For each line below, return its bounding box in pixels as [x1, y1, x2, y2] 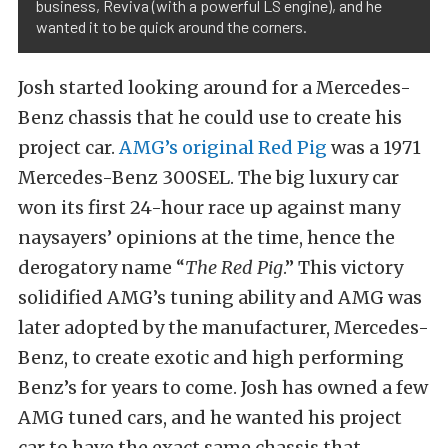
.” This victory [283, 256, 403, 280]
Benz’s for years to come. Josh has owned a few [18, 376, 428, 400]
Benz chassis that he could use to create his [18, 106, 402, 130]
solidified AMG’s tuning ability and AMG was [18, 286, 422, 310]
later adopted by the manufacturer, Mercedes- [18, 316, 429, 340]
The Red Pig [185, 256, 283, 280]
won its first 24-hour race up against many [18, 196, 400, 220]
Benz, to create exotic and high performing [18, 346, 404, 370]
